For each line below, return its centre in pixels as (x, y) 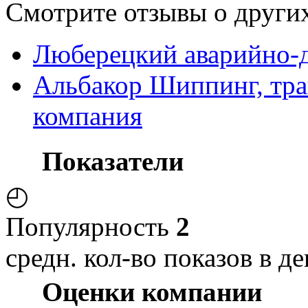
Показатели (113, 161)
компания (88, 115)
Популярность (91, 226)
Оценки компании (152, 291)
